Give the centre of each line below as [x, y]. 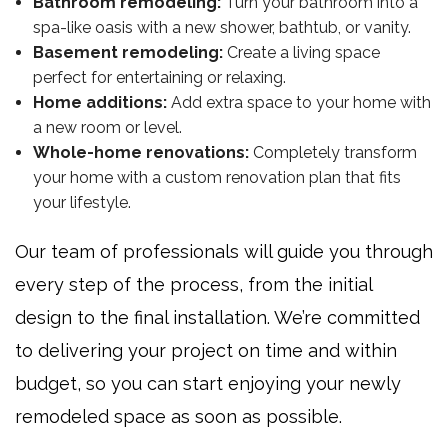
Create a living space [301, 52]
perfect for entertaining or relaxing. [159, 77]
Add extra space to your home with [298, 102]
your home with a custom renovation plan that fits [216, 177]
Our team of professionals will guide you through [224, 251]
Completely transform [332, 152]
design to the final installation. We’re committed [217, 317]
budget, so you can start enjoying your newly [208, 383]
